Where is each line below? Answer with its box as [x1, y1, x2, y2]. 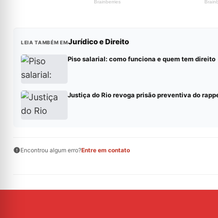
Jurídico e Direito [68, 36, 129, 46]
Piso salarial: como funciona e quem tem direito [67, 54, 216, 63]
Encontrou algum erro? [20, 146, 81, 154]
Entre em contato [81, 146, 130, 154]
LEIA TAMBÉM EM [20, 39, 68, 45]
